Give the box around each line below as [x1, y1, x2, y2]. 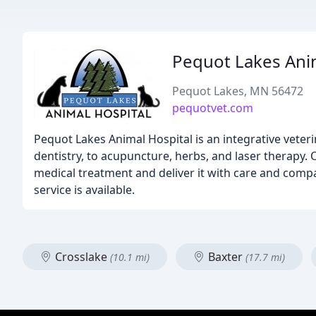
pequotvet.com [172, 100, 253, 116]
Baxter [205, 249, 245, 265]
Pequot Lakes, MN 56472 [172, 83, 303, 99]
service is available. [34, 182, 135, 197]
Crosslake [52, 249, 110, 265]
